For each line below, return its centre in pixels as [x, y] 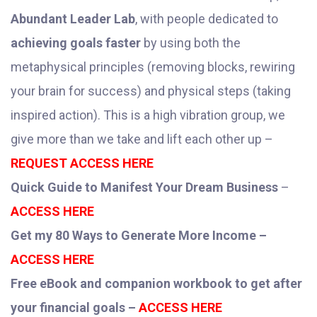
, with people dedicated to [207, 18]
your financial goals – [75, 307]
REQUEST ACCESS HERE [82, 163]
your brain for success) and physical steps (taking [151, 91]
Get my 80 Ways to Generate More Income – [139, 235]
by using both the [191, 42]
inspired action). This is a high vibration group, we [148, 115]
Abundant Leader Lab [73, 18]
